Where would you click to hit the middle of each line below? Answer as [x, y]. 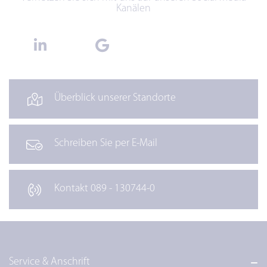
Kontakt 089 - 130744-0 [105, 189]
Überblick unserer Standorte [115, 98]
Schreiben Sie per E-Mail [106, 144]
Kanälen [133, 9]
